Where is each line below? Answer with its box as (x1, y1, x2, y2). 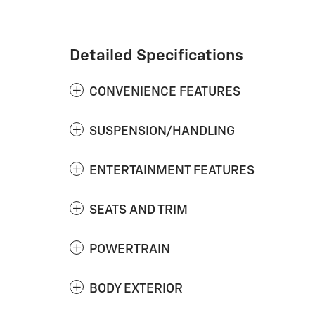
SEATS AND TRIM (89, 204, 188, 217)
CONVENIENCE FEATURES (89, 86, 240, 98)
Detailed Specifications (70, 48, 243, 64)
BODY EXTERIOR (89, 283, 183, 295)
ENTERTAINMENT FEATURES (89, 165, 255, 177)
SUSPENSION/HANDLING (89, 125, 235, 138)
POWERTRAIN (89, 243, 170, 256)
